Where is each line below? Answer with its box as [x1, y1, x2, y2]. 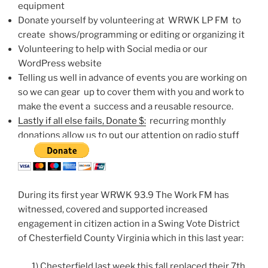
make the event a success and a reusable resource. [18, 100, 233, 112]
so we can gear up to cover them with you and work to [18, 86, 244, 98]
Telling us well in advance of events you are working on [18, 72, 247, 83]
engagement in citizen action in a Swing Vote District [18, 218, 240, 229]
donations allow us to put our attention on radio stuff [18, 129, 239, 141]
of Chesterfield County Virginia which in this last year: [18, 233, 243, 243]
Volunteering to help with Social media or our [18, 43, 208, 54]
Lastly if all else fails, [18, 115, 106, 126]
